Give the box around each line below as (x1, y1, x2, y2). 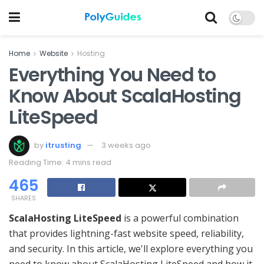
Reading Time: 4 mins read (9, 156, 111, 168)
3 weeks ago (101, 139, 151, 151)
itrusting (45, 139, 81, 151)
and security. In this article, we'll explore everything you (9, 242, 253, 255)
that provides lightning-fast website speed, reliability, (9, 226, 244, 240)
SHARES (11, 193, 36, 203)
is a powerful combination (121, 211, 239, 225)
